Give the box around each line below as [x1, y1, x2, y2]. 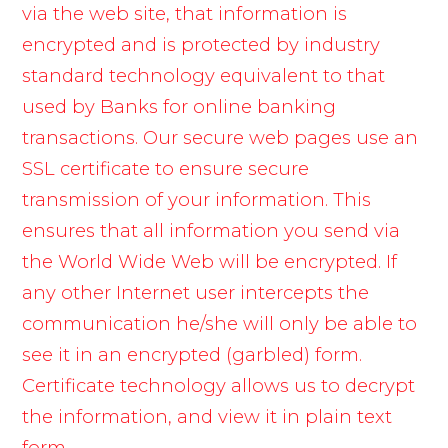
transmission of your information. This [22, 188, 372, 212]
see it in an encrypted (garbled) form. [22, 343, 363, 367]
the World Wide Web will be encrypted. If [22, 250, 398, 274]
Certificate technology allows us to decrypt [22, 374, 416, 398]
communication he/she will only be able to [22, 312, 418, 336]
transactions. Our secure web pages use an [22, 126, 419, 150]
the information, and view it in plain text [22, 405, 393, 429]
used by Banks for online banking [22, 95, 337, 119]
